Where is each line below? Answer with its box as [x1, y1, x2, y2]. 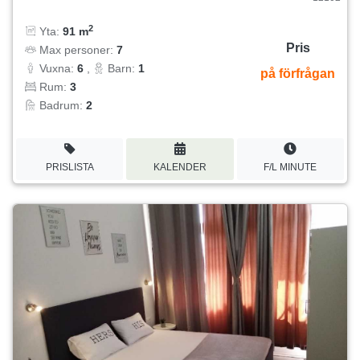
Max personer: [36, 43, 117, 57]
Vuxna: [36, 62, 77, 76]
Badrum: [36, 99, 86, 112]
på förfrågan [260, 67, 335, 81]
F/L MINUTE [264, 161, 317, 173]
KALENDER [153, 161, 207, 173]
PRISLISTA [45, 161, 94, 173]
